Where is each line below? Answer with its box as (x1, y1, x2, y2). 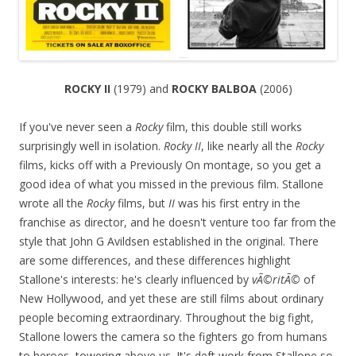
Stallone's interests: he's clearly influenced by (19, 272, 252, 288)
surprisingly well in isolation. (19, 138, 164, 154)
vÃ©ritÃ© (252, 272, 300, 288)
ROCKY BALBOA (171, 81, 260, 97)
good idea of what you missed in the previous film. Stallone (19, 176, 323, 192)
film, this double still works (163, 119, 302, 135)
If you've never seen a (19, 119, 135, 135)
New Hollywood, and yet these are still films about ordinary (19, 291, 323, 307)
